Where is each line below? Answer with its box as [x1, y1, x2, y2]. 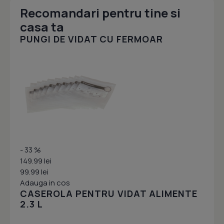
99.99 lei [20, 166, 48, 177]
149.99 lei [20, 155, 51, 166]
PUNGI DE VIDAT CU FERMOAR [20, 33, 163, 45]
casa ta [20, 18, 64, 35]
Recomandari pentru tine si [20, 4, 180, 21]
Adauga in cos [20, 177, 70, 188]
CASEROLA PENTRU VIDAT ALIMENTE [20, 187, 197, 200]
